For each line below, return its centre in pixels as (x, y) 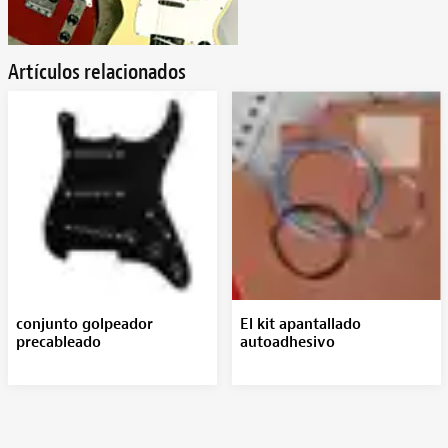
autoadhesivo (287, 342)
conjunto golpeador (84, 324)
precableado (58, 342)
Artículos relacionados (96, 72)
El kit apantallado (300, 324)
